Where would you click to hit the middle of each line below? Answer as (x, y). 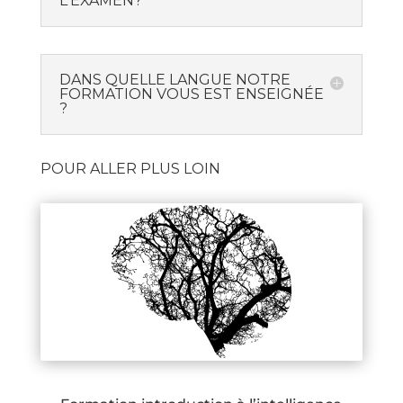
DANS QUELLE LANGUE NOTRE (175, 80)
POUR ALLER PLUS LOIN (130, 169)
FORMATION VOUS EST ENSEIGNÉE (191, 94)
